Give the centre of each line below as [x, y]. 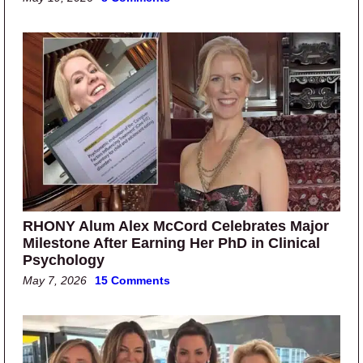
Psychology [64, 260]
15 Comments [132, 280]
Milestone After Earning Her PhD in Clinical [171, 243]
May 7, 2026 [55, 280]
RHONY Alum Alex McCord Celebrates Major [176, 226]
